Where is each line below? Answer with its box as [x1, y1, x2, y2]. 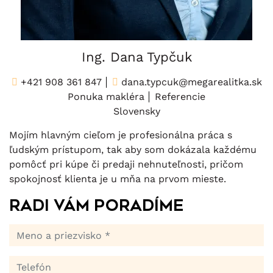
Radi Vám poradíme [9, 196, 184, 215]
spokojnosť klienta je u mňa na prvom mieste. [9, 173, 226, 185]
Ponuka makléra [68, 91, 144, 103]
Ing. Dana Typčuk [81, 49, 192, 65]
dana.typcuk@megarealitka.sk [118, 76, 262, 88]
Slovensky [113, 105, 160, 118]
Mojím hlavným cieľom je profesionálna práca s [9, 129, 232, 141]
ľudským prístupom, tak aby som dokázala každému [9, 144, 257, 156]
